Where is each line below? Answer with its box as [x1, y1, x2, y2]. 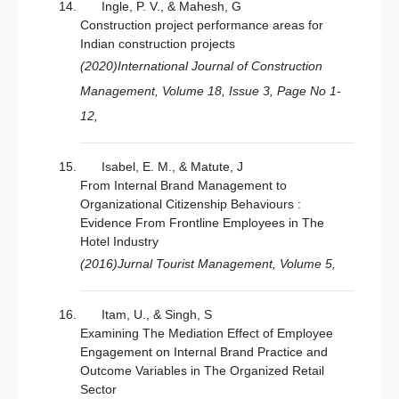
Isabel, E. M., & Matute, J [102, 159, 243, 174]
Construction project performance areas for [80, 18, 323, 32]
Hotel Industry [80, 234, 159, 248]
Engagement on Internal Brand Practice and [80, 345, 328, 359]
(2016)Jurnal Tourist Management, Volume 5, [80, 256, 336, 271]
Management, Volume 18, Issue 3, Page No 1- [80, 84, 341, 98]
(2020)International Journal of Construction [80, 59, 322, 73]
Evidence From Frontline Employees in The [80, 216, 324, 230]
